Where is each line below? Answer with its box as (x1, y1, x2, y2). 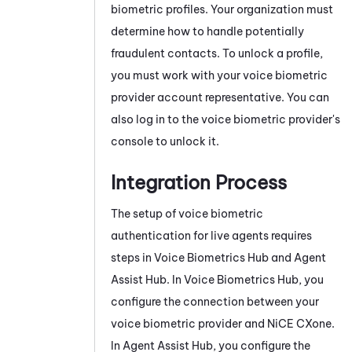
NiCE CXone (267, 316, 332, 331)
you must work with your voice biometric (111, 68, 328, 82)
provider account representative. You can (111, 90, 329, 104)
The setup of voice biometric (111, 206, 263, 221)
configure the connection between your (111, 294, 319, 309)
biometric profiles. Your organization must (111, 2, 333, 16)
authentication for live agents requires (111, 228, 312, 243)
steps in (111, 250, 154, 265)
